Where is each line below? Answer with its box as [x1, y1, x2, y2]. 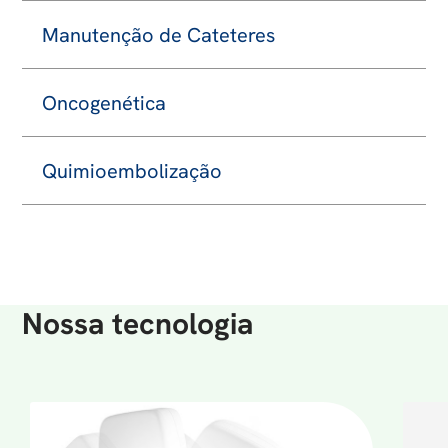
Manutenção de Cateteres [42, 22, 276, 49]
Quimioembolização [42, 158, 223, 185]
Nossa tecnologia [22, 304, 254, 344]
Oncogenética [42, 90, 167, 117]
